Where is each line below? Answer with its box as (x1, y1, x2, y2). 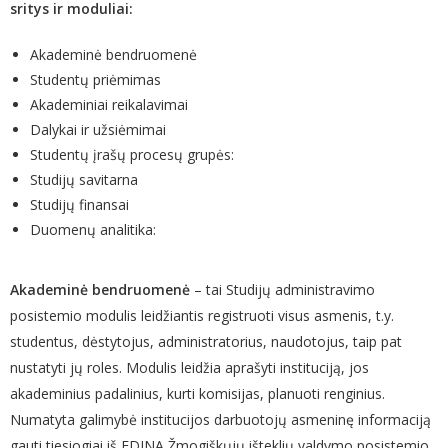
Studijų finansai (30, 195, 129, 215)
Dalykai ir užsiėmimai (30, 120, 166, 140)
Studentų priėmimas (30, 70, 161, 90)
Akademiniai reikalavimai (30, 95, 188, 115)
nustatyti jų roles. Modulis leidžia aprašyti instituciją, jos (10, 358, 369, 378)
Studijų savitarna (30, 170, 138, 190)
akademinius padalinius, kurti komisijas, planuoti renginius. (10, 384, 385, 404)
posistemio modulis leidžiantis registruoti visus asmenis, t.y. (10, 306, 394, 326)
